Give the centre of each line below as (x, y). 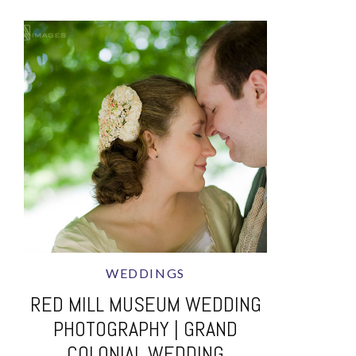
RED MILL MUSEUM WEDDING (145, 305)
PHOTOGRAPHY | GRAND (145, 329)
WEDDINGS (145, 273)
